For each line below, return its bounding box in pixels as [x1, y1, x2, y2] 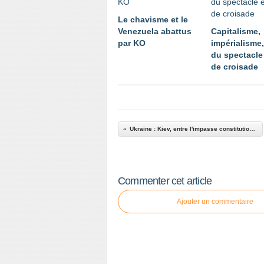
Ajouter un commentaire [177, 197, 253, 206]
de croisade [211, 62, 258, 71]
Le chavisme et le [118, 15, 188, 24]
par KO [118, 38, 146, 48]
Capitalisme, [211, 27, 260, 36]
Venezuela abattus [118, 27, 192, 36]
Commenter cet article [118, 175, 212, 187]
